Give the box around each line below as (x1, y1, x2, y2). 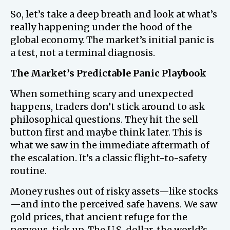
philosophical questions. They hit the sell (10, 113, 198, 125)
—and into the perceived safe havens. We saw (10, 198, 217, 210)
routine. (10, 165, 47, 177)
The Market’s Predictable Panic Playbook (10, 67, 206, 79)
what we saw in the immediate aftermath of (10, 139, 209, 151)
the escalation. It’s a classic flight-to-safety (10, 152, 206, 164)
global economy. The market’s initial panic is (10, 34, 214, 46)
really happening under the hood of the (10, 21, 192, 33)
